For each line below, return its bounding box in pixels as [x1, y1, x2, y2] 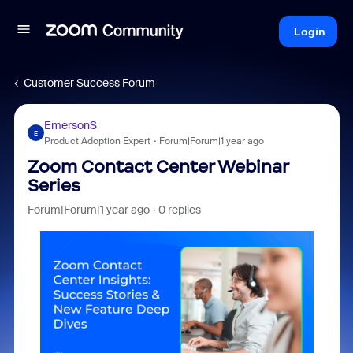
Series [27, 175, 80, 196]
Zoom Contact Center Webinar [27, 156, 288, 177]
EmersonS [43, 118, 97, 132]
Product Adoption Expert [43, 135, 150, 147]
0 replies [158, 203, 201, 217]
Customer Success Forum [24, 76, 155, 90]
